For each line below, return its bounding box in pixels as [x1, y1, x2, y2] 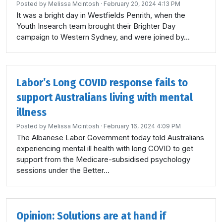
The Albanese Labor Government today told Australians [16, 133, 204, 142]
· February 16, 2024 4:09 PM [99, 122, 181, 130]
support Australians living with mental [16, 91, 193, 104]
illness [16, 106, 47, 119]
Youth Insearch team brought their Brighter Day [16, 21, 175, 31]
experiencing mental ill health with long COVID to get [16, 144, 193, 153]
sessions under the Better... [16, 166, 110, 175]
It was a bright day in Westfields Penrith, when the [16, 10, 185, 20]
